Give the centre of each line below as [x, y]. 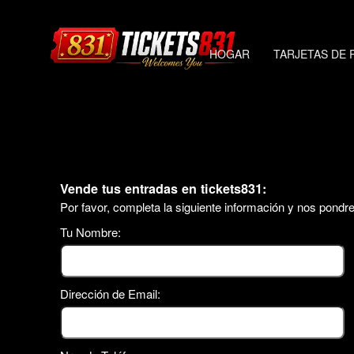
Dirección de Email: [110, 293]
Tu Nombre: [90, 232]
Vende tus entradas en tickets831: [163, 188]
